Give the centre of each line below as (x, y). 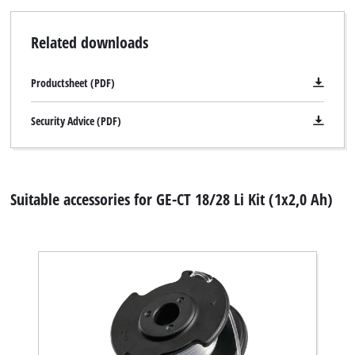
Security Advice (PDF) (76, 120)
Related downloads (89, 42)
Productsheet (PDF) (73, 82)
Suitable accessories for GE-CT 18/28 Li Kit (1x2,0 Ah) (172, 199)
